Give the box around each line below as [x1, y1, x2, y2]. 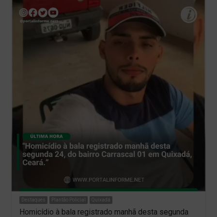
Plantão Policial [51, 197, 86, 202]
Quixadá [92, 197, 110, 202]
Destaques [21, 197, 46, 202]
